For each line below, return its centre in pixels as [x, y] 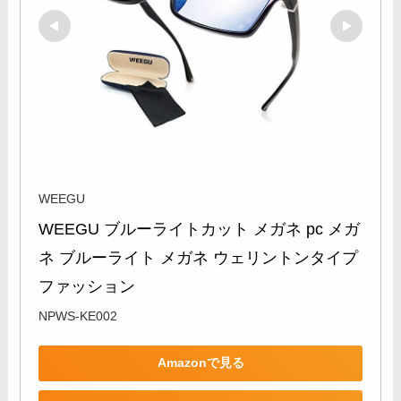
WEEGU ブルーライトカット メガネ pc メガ [200, 229]
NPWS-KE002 [78, 316]
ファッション [87, 286]
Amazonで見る [200, 363]
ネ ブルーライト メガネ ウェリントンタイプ [199, 257]
